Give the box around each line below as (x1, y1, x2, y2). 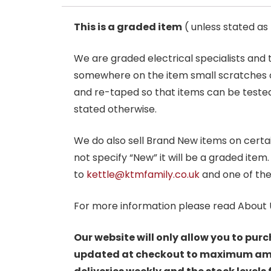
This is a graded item (74, 19, 182, 34)
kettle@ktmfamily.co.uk (87, 167, 200, 181)
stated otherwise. (74, 102, 157, 116)
